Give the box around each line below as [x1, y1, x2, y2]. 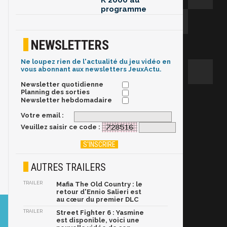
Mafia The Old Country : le [56, 180, 142, 188]
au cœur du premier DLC [56, 196, 138, 204]
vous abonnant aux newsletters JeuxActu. [21, 65, 162, 73]
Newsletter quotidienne [21, 81, 103, 89]
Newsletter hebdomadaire [21, 96, 112, 104]
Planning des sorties [21, 88, 90, 96]
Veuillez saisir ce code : [21, 123, 100, 131]
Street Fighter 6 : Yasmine [56, 209, 144, 217]
